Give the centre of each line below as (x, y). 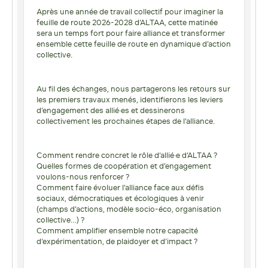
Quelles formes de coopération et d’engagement (124, 166)
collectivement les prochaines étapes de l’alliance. (126, 121)
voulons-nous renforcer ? (83, 176)
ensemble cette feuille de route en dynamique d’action (134, 44)
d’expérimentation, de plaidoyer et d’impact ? (117, 241)
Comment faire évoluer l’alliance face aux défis (120, 187)
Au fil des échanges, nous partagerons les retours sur (133, 89)
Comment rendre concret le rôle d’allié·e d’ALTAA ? (127, 155)
